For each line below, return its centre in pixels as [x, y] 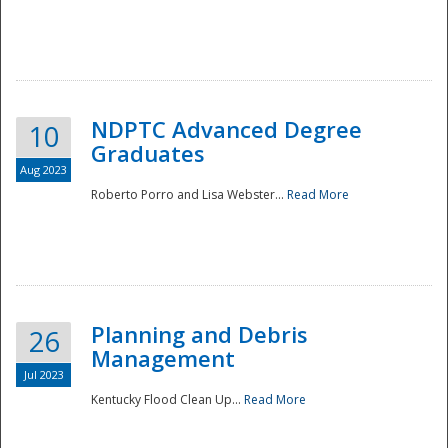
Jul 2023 [43, 375]
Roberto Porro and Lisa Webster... [189, 195]
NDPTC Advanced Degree [226, 129]
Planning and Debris [199, 334]
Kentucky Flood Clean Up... [167, 400]
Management [163, 358]
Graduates [148, 153]
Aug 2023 [43, 170]
